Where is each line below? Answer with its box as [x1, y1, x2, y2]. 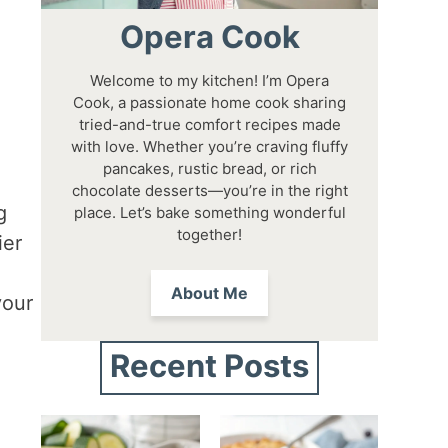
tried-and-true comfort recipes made [78, 114, 341, 134]
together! [177, 224, 243, 244]
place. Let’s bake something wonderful [73, 202, 346, 222]
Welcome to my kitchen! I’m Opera [90, 70, 330, 90]
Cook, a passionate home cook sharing [73, 92, 347, 112]
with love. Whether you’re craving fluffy [71, 136, 349, 156]
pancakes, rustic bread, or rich [102, 158, 317, 178]
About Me [171, 282, 249, 303]
